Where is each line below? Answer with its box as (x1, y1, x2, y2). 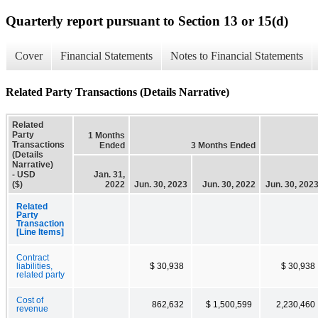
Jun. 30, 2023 (134, 179, 187, 190)
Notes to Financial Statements (170, 50, 303, 62)
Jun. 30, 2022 (202, 179, 256, 190)
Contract (16, 253, 49, 262)
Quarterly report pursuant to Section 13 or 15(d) (6, 13, 288, 28)
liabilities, (16, 261, 53, 270)
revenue (16, 304, 48, 313)
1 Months (88, 130, 125, 141)
